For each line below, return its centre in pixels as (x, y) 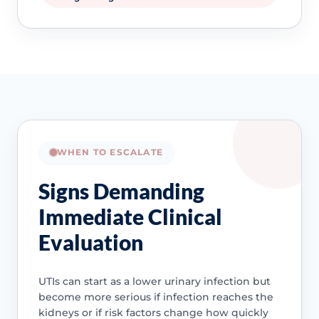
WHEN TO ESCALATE (110, 152)
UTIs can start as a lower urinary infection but (154, 281)
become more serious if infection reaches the (156, 297)
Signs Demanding (121, 190)
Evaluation (90, 242)
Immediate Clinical (130, 216)
